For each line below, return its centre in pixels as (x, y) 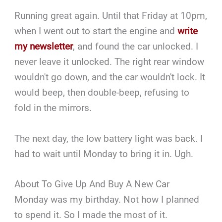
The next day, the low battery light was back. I (109, 138)
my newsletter (44, 47)
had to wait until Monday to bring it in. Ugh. (104, 154)
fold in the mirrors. (53, 108)
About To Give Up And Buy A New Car (92, 184)
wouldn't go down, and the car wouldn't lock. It (110, 77)
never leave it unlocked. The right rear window (110, 62)
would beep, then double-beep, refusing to (102, 93)
